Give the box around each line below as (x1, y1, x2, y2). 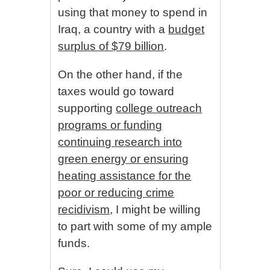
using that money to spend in (58, 6, 208, 19)
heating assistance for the (58, 169, 192, 182)
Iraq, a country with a (58, 23, 169, 36)
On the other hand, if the (58, 68, 183, 81)
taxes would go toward (58, 85, 175, 98)
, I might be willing (110, 203, 201, 216)
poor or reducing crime (58, 186, 175, 199)
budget (168, 23, 205, 36)
